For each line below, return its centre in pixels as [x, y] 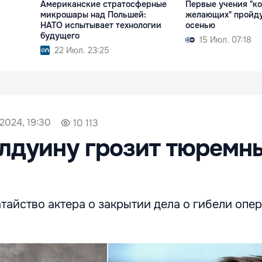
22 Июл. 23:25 [82, 50]
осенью [200, 25]
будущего [60, 35]
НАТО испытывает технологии [101, 25]
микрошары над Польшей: [94, 14]
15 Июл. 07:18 [225, 39]
